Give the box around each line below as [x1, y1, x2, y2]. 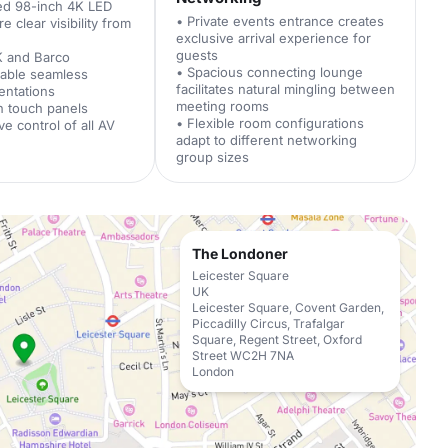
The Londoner [192, 245, 288, 262]
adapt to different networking [175, 132, 357, 148]
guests [175, 47, 218, 63]
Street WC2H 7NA [192, 348, 294, 363]
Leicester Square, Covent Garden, [192, 300, 384, 315]
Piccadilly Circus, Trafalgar [192, 316, 345, 331]
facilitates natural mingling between [175, 81, 395, 97]
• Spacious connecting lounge [175, 64, 363, 80]
